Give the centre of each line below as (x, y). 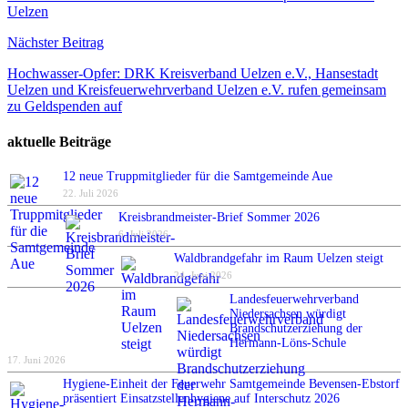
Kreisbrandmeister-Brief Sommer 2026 (223, 218)
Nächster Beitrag (56, 42)
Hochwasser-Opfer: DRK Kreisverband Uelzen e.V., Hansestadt (193, 73)
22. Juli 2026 (91, 194)
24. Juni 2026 (203, 275)
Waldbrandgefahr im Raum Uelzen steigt (279, 259)
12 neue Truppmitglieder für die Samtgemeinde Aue (198, 177)
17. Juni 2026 (36, 360)
